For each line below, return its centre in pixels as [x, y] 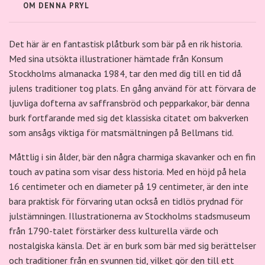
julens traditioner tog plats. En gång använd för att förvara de [132, 88]
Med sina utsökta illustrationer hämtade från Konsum [116, 59]
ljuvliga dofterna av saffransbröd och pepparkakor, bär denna [129, 103]
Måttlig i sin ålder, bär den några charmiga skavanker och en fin [132, 157]
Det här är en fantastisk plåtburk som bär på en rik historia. [125, 44]
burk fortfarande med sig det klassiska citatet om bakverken [129, 118]
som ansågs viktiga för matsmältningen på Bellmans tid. [121, 133]
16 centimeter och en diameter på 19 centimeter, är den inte [129, 187]
